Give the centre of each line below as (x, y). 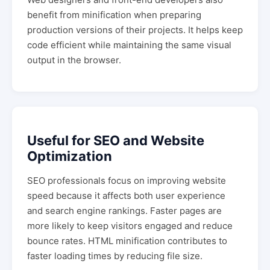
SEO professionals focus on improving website (127, 181)
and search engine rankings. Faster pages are (124, 211)
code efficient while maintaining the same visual (129, 45)
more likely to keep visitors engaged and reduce (130, 226)
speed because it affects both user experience (126, 196)
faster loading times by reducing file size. (115, 256)
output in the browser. (74, 60)
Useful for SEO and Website (116, 140)
